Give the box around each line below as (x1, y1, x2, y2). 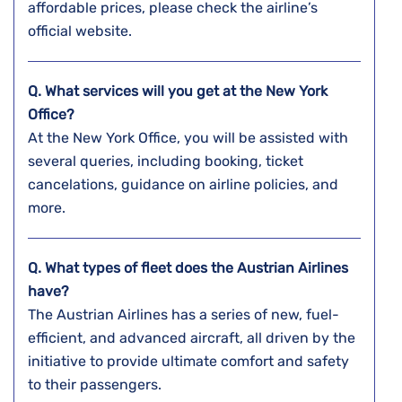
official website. (28, 22, 135, 40)
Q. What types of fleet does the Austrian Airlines (28, 259, 348, 277)
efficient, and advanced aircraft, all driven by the (28, 329, 355, 347)
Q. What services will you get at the (28, 83, 266, 100)
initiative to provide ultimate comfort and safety (28, 353, 349, 371)
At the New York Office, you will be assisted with (28, 129, 348, 147)
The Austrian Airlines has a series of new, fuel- (28, 306, 339, 324)
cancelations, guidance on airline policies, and (28, 176, 338, 194)
